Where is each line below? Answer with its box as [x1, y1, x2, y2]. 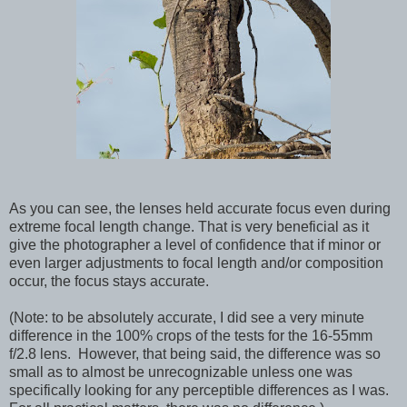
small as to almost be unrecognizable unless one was [9, 363, 352, 380]
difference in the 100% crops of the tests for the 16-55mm [9, 327, 372, 343]
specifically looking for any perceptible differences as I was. [9, 382, 389, 398]
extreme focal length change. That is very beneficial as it [9, 218, 369, 234]
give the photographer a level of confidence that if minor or [9, 236, 381, 253]
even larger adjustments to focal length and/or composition [9, 254, 383, 271]
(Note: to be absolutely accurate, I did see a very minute [9, 309, 364, 325]
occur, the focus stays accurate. [9, 273, 209, 289]
